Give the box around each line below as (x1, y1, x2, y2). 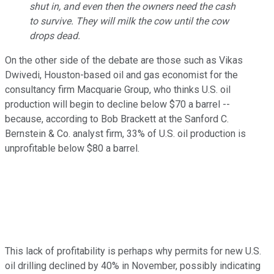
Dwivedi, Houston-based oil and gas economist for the (5, 68, 238, 81)
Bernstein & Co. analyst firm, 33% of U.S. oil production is (5, 127, 246, 139)
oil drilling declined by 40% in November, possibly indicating (5, 259, 261, 272)
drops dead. (29, 29, 80, 42)
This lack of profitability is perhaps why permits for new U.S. (5, 245, 261, 257)
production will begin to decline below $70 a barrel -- (5, 98, 230, 110)
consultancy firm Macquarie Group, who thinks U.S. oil (5, 83, 231, 95)
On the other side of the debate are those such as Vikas (5, 54, 243, 66)
